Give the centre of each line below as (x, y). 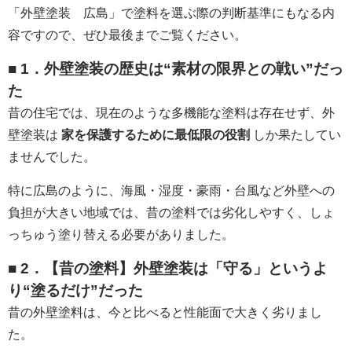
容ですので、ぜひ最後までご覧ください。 (127, 35)
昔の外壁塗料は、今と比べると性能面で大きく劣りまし (165, 312)
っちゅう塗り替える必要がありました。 (121, 234)
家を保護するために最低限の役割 (156, 134)
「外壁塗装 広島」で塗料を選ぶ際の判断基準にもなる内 (171, 13)
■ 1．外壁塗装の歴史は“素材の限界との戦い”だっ (176, 68)
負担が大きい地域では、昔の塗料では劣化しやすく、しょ (171, 212)
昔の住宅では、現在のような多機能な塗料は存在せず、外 (171, 112)
